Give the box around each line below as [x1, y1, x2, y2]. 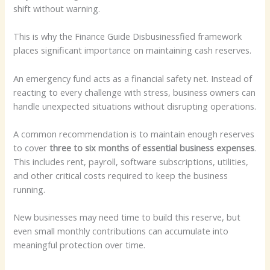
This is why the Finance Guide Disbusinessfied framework [13, 30, 242, 43]
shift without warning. [13, 2, 101, 14]
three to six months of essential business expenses [49, 142, 255, 154]
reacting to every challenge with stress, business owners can [13, 86, 256, 98]
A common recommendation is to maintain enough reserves [13, 128, 255, 140]
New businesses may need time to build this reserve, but [13, 211, 241, 224]
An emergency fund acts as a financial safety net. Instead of [13, 72, 253, 84]
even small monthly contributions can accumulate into [13, 225, 229, 237]
